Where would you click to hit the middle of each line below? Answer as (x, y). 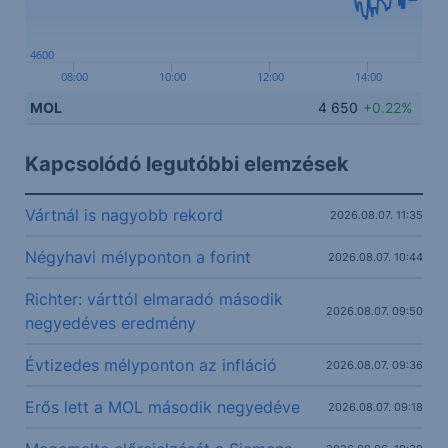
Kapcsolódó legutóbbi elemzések (186, 163)
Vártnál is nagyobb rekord (123, 214)
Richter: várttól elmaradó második (153, 298)
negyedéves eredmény (110, 322)
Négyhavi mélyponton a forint (137, 256)
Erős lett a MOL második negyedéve (162, 406)
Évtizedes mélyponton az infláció (150, 364)
